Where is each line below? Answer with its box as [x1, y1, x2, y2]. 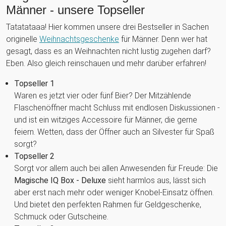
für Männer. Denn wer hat [119, 34, 207, 44]
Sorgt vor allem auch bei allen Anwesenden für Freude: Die [14, 163, 218, 173]
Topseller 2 [14, 151, 54, 161]
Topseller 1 [14, 78, 54, 88]
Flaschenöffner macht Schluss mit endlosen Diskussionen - [14, 102, 220, 112]
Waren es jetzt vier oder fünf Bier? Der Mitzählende [14, 90, 191, 100]
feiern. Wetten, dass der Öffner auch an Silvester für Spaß [14, 127, 214, 137]
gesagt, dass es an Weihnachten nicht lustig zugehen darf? [6, 46, 211, 56]
